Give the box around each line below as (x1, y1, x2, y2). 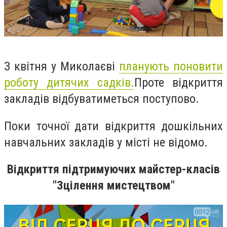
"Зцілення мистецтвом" (52, 178, 175, 193)
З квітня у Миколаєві (4, 59, 119, 74)
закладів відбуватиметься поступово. (4, 92, 199, 106)
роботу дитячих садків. (4, 75, 134, 90)
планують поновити (119, 59, 223, 74)
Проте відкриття (134, 75, 223, 90)
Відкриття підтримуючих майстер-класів (7, 162, 220, 177)
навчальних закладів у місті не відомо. (4, 135, 208, 149)
